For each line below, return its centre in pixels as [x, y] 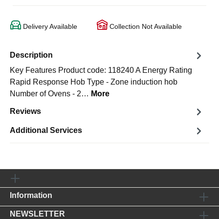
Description [31, 55]
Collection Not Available [145, 26]
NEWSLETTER [37, 214]
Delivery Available [49, 26]
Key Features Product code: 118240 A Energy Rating [101, 70]
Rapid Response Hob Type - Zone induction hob [94, 82]
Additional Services [46, 131]
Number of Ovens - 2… [50, 93]
